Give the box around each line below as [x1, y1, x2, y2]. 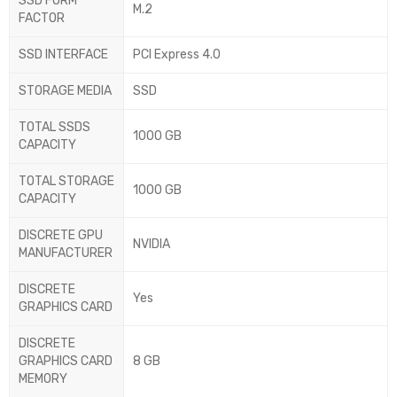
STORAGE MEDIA [19, 83, 112, 99]
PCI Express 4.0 [133, 47, 221, 63]
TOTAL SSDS [19, 120, 90, 136]
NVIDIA [133, 237, 170, 253]
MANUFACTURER [19, 245, 113, 261]
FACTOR [19, 11, 65, 27]
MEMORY [19, 371, 67, 387]
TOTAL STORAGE [19, 174, 114, 190]
